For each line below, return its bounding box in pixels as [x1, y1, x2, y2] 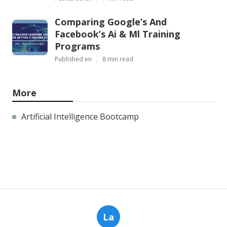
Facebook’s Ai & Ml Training [55, 27, 180, 40]
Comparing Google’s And [55, 15, 167, 28]
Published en [55, 54, 92, 63]
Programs [55, 40, 100, 52]
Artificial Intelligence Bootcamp [21, 110, 139, 122]
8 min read [102, 54, 133, 63]
